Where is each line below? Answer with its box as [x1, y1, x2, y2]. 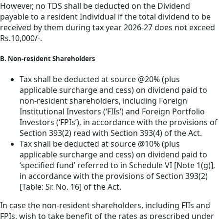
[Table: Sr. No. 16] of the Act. [20, 181, 121, 193]
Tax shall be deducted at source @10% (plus [20, 138, 180, 150]
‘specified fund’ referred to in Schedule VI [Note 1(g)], [20, 160, 215, 171]
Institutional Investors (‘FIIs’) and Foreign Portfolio [20, 106, 205, 117]
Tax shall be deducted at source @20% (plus [20, 74, 180, 85]
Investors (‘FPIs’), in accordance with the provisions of [20, 117, 218, 128]
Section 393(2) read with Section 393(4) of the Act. [20, 128, 202, 139]
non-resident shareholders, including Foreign [20, 95, 187, 107]
